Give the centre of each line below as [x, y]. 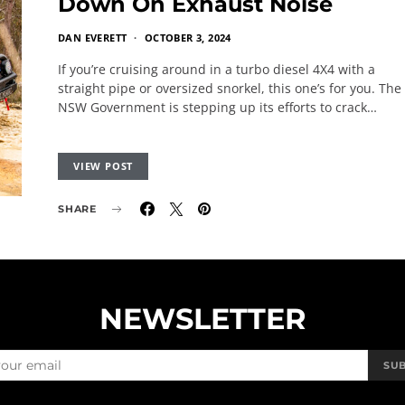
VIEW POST [104, 166]
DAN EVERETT [93, 38]
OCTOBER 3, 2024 [188, 38]
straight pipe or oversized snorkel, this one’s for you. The [230, 88]
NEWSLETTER [202, 319]
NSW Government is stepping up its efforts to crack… [217, 107]
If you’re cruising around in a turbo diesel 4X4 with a [217, 69]
